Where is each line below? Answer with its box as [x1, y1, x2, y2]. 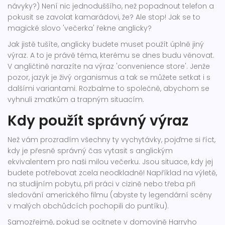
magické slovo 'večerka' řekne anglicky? [8, 23, 152, 34]
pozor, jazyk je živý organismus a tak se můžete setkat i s [8, 72, 210, 83]
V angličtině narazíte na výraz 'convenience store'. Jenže [8, 61, 210, 72]
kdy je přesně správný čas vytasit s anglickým [8, 146, 173, 156]
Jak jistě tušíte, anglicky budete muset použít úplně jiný [8, 39, 204, 50]
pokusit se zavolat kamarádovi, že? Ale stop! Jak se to [8, 12, 200, 23]
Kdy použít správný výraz [8, 111, 188, 131]
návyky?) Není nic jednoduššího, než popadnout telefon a [8, 1, 214, 12]
